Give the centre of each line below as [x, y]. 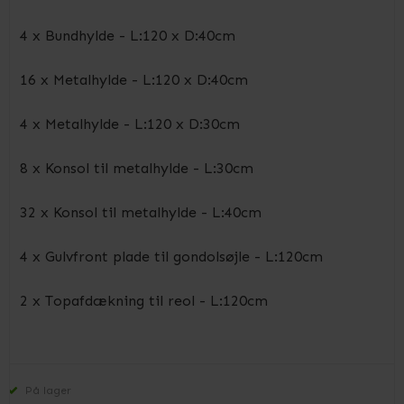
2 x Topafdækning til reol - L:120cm [144, 301]
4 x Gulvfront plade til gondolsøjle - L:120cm [171, 257]
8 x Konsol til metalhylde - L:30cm [137, 168]
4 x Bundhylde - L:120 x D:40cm [128, 36]
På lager [47, 390]
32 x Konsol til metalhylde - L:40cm [141, 212]
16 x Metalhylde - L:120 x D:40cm [134, 80]
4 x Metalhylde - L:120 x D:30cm [130, 124]
